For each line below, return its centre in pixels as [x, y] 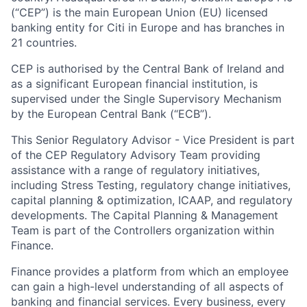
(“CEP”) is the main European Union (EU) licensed [139, 12]
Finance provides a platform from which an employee [150, 271]
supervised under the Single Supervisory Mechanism [146, 99]
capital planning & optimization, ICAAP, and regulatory [152, 200]
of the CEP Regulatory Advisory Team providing [136, 155]
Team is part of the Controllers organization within [143, 230]
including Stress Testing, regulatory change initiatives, [151, 185]
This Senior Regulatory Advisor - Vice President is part [153, 140]
